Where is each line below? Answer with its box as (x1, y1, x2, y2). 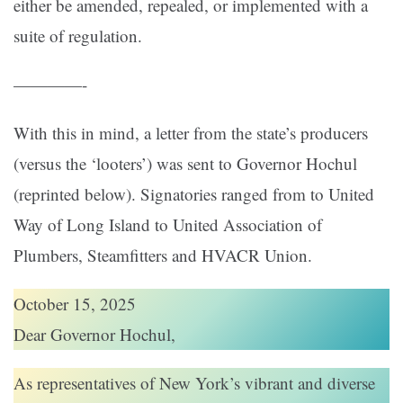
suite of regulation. (13, 24, 142, 48)
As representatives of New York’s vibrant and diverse (13, 372, 375, 395)
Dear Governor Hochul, (13, 323, 175, 346)
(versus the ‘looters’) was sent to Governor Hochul (13, 152, 357, 175)
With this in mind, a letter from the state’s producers (13, 121, 368, 145)
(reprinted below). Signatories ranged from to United (13, 183, 374, 206)
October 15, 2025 (13, 292, 136, 316)
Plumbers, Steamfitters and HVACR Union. (13, 244, 312, 267)
